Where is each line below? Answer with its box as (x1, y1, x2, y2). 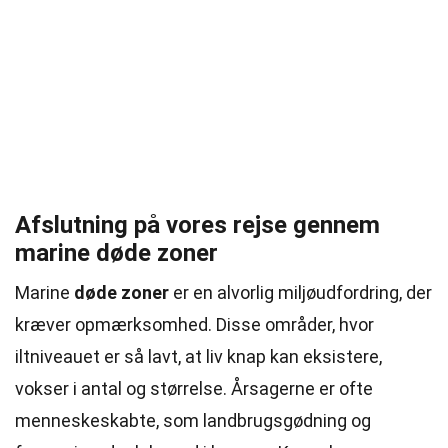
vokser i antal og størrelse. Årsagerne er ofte (15, 378, 373, 399)
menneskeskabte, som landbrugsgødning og (15, 410, 371, 431)
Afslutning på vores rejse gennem (15, 211, 380, 239)
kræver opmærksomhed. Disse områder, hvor (15, 314, 374, 335)
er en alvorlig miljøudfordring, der (169, 282, 432, 303)
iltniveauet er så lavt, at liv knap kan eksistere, (15, 346, 382, 367)
